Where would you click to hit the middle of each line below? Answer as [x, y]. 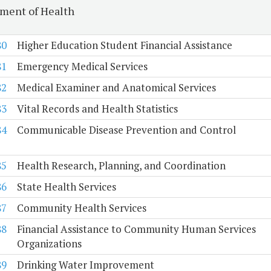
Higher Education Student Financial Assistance [124, 45]
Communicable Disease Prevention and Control [126, 130]
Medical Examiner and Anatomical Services [116, 88]
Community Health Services [81, 208]
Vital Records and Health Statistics [97, 109]
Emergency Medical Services [82, 67]
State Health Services [66, 187]
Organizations [49, 244]
